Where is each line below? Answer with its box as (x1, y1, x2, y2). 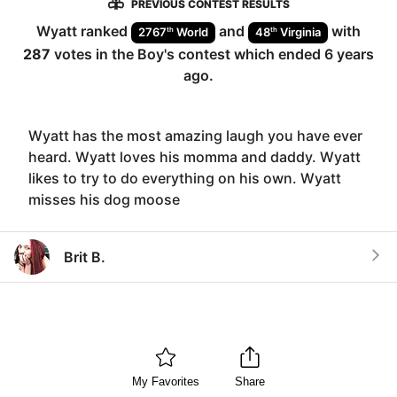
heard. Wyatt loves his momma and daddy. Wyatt (28, 147, 361, 166)
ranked (77, 22, 131, 40)
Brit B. (64, 247, 105, 266)
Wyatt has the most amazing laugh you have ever (28, 126, 362, 144)
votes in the (51, 44, 137, 63)
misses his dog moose (28, 190, 180, 208)
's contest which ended (164, 44, 324, 63)
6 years (324, 44, 374, 63)
